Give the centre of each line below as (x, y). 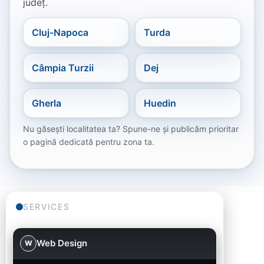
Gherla (47, 103)
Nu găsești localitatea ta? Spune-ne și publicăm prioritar (131, 129)
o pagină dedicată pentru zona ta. (89, 142)
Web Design (62, 243)
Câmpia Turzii (63, 68)
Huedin (160, 103)
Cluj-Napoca (60, 33)
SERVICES (47, 207)
